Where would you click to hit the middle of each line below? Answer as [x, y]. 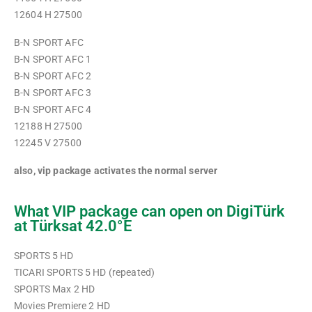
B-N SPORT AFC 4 [54, 109]
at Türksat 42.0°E [73, 226]
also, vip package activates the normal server [116, 171]
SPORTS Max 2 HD [55, 289]
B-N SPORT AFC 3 [54, 93]
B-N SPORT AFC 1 [54, 59]
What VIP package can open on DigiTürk [149, 211]
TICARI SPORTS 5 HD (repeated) [85, 272]
